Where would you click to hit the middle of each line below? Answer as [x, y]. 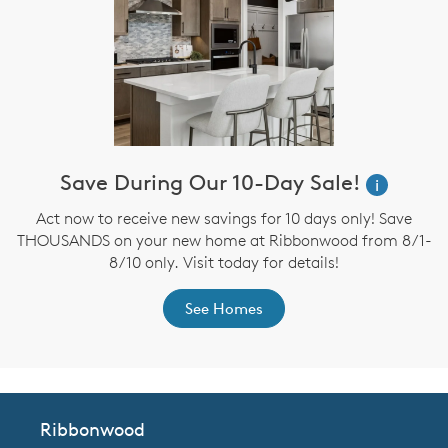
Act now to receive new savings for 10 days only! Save [224, 218]
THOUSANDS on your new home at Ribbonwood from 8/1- [224, 240]
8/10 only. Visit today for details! [224, 262]
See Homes [224, 309]
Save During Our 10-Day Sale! [210, 182]
